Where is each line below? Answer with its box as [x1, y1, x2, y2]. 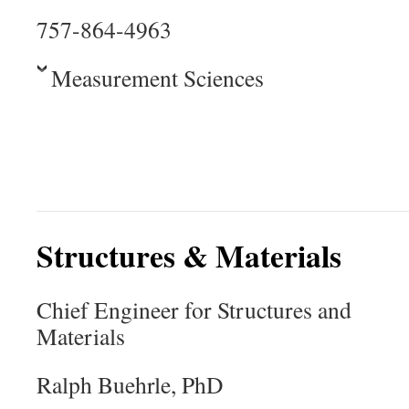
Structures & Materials [37, 234, 341, 278]
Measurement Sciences [51, 62, 264, 93]
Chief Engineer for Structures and [37, 294, 351, 325]
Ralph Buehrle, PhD [37, 369, 223, 400]
